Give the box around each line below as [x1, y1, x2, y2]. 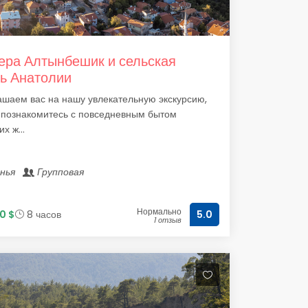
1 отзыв [153, 214, 181, 225]
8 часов [23, 207, 61, 221]
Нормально [137, 206, 181, 217]
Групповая [34, 165, 87, 179]
